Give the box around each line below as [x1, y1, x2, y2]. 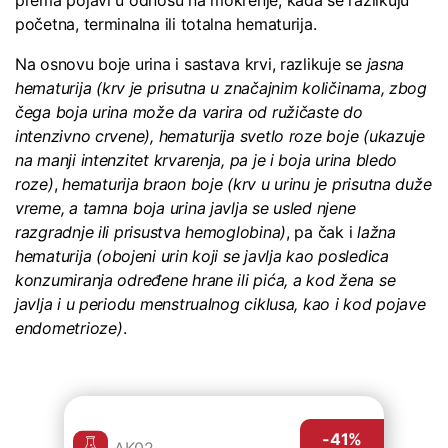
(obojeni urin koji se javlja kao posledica [91, 245, 389, 266]
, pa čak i [286, 221, 358, 242]
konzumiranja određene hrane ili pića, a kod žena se [15, 269, 396, 290]
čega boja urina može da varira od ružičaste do [15, 101, 363, 122]
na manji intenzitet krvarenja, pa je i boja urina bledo [15, 149, 398, 170]
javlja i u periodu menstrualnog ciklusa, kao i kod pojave [15, 293, 426, 314]
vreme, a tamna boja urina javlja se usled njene [15, 197, 356, 218]
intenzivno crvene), [15, 125, 154, 146]
